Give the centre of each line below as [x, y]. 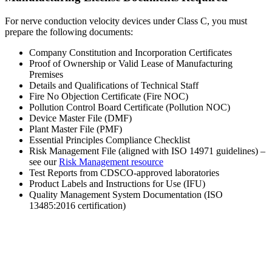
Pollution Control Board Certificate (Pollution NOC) [130, 107]
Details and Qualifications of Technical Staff [114, 85]
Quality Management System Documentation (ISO [126, 194]
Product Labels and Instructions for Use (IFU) [117, 183]
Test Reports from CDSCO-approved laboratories [124, 172]
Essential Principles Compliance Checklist [110, 140]
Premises [46, 74]
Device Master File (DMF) [80, 118]
